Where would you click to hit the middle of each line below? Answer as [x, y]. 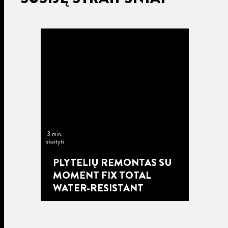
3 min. [55, 134]
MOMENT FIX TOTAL [102, 176]
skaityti [55, 142]
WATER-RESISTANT [98, 188]
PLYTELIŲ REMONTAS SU [112, 163]
